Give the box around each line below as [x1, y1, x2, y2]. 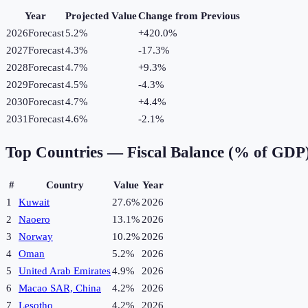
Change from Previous [138, 10, 240, 22]
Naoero [19, 214, 50, 225]
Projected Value [65, 10, 137, 22]
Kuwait [19, 197, 49, 208]
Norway [19, 231, 53, 243]
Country [45, 179, 84, 191]
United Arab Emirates [19, 265, 111, 277]
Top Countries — [5, 143, 127, 161]
